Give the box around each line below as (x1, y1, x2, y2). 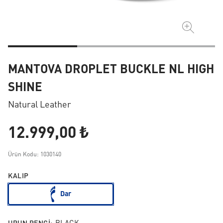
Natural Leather (8, 101, 71, 110)
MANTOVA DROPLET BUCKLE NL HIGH (8, 64, 214, 76)
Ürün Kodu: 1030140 (8, 152, 61, 158)
